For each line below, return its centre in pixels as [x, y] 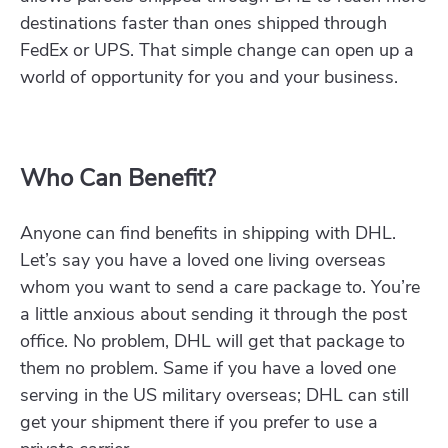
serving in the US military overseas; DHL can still [214, 395]
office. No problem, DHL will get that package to [212, 341]
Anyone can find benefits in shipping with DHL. [208, 233]
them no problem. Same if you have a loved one [208, 368]
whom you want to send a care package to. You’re [220, 287]
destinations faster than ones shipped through [203, 23]
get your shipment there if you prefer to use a [199, 422]
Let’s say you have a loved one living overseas [203, 260]
